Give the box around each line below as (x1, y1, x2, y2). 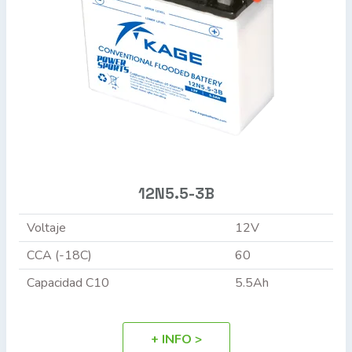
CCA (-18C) (26, 246, 92, 264)
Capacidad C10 (26, 273, 109, 291)
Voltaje (26, 218, 66, 236)
